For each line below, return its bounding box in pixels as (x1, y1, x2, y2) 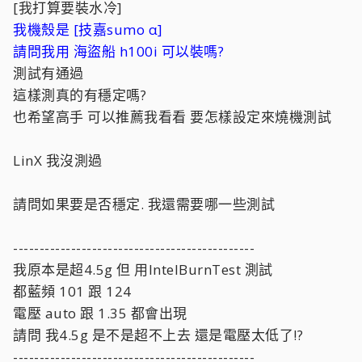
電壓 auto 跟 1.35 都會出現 (13, 304, 187, 322)
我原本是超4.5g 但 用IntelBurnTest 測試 (13, 260, 273, 279)
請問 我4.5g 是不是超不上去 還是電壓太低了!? (13, 326, 303, 344)
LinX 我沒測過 (13, 151, 103, 170)
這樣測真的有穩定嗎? (13, 86, 146, 104)
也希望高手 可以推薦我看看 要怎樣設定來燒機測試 (13, 107, 331, 126)
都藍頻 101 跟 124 (13, 282, 132, 301)
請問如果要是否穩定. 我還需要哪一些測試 (13, 195, 275, 213)
